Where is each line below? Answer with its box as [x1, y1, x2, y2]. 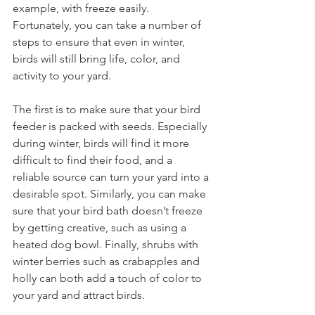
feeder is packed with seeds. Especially [13, 119, 210, 133]
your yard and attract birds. [13, 288, 145, 302]
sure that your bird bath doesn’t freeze [13, 203, 205, 217]
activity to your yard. [13, 68, 111, 82]
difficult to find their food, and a [13, 153, 175, 167]
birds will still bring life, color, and [13, 51, 183, 65]
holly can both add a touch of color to [13, 271, 205, 285]
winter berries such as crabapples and [13, 254, 202, 268]
